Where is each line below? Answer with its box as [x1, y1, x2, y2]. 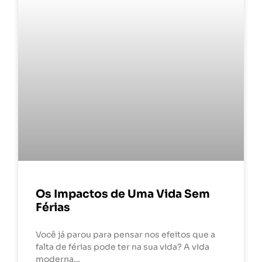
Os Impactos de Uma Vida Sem [36, 186, 211, 201]
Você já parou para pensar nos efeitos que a [36, 229, 216, 240]
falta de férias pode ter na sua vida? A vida [36, 241, 210, 252]
